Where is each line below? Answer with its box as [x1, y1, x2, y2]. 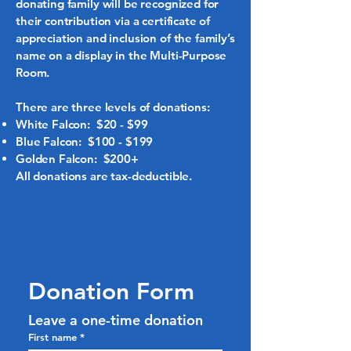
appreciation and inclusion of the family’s [16, 31, 235, 45]
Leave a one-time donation [28, 311, 203, 329]
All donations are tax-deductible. [16, 168, 193, 183]
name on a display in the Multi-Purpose [16, 48, 227, 63]
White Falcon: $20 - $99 [16, 117, 148, 132]
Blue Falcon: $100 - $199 [16, 134, 154, 149]
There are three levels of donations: [16, 100, 210, 114]
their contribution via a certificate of [16, 13, 211, 28]
